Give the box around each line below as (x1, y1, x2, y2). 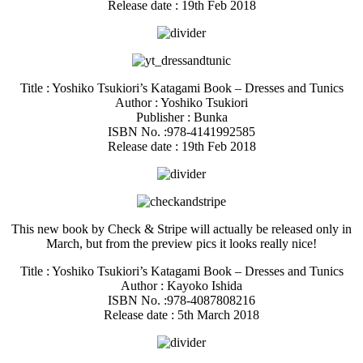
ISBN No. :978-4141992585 (108, 124, 255, 139)
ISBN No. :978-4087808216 (108, 293, 255, 307)
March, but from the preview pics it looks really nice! (46, 236, 317, 250)
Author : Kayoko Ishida (121, 278, 242, 293)
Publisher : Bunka (135, 109, 228, 124)
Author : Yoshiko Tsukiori (115, 95, 248, 109)
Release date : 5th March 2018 (104, 307, 259, 322)
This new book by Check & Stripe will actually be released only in (11, 221, 352, 236)
